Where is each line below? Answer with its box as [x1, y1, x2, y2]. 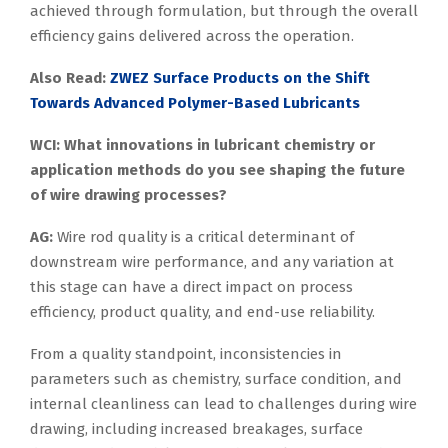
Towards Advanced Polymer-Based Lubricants [30, 94, 360, 113]
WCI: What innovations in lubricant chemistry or [30, 136, 375, 155]
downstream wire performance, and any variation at [30, 253, 394, 272]
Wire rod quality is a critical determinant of [57, 228, 354, 247]
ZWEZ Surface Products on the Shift [110, 69, 370, 88]
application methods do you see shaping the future [30, 161, 405, 180]
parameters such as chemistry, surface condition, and [30, 370, 402, 389]
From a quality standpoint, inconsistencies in [30, 345, 342, 364]
